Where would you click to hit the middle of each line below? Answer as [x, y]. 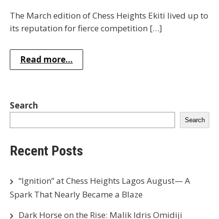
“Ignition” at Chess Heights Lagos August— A [104, 180]
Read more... [46, 59]
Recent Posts [46, 151]
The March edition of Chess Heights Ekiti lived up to [109, 15]
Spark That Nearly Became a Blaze [76, 194]
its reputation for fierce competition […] [86, 28]
